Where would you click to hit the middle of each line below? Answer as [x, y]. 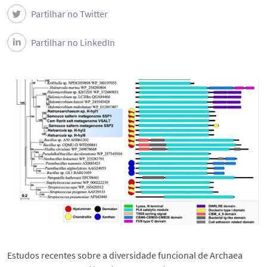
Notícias [137, 42]
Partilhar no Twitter [69, 14]
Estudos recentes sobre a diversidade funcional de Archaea [125, 255]
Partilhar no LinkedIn [73, 42]
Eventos [137, 78]
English [136, 151]
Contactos [141, 114]
